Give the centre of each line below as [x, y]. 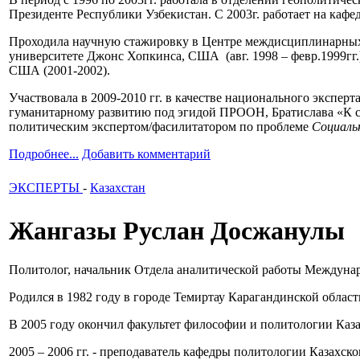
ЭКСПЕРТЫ [46, 188]
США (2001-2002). [59, 71]
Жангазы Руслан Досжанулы [177, 230]
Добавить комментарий [146, 154]
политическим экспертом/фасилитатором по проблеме [160, 127]
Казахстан [118, 188]
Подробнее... [44, 154]
